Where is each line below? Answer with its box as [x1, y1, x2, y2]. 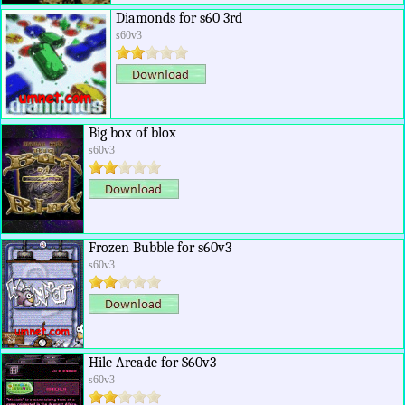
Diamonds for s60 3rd [116, 10, 242, 26]
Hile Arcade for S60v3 [89, 354, 216, 371]
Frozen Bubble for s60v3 [89, 240, 232, 256]
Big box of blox [89, 125, 176, 141]
